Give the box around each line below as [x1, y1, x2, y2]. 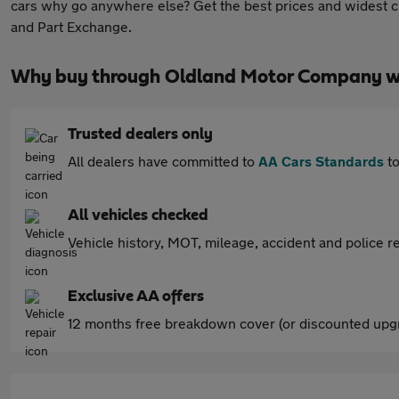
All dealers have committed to [68, 152, 258, 169]
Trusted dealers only [68, 126, 213, 142]
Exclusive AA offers [68, 289, 204, 305]
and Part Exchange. [11, 18, 132, 35]
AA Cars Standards [258, 152, 384, 169]
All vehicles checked [68, 208, 208, 224]
